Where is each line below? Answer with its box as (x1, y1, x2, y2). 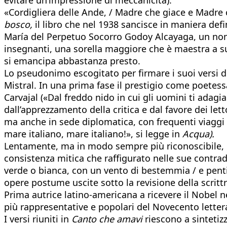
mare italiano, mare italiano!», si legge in (4, 127, 182, 140)
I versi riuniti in (4, 212, 71, 225)
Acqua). (182, 127, 214, 140)
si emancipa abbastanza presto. (4, 54, 140, 67)
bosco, (4, 18, 32, 30)
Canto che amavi (71, 212, 142, 225)
